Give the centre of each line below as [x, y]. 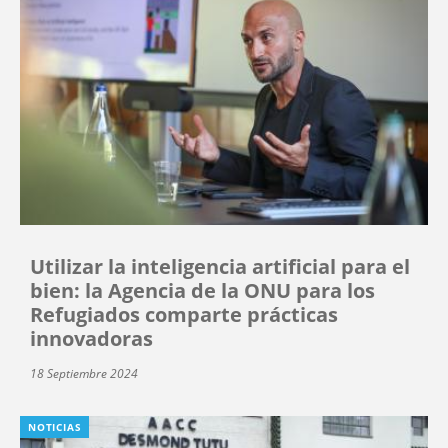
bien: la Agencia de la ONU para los [202, 290]
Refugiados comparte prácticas [184, 314]
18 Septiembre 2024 [84, 373]
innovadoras [91, 338]
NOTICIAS [55, 426]
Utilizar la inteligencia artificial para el [220, 266]
